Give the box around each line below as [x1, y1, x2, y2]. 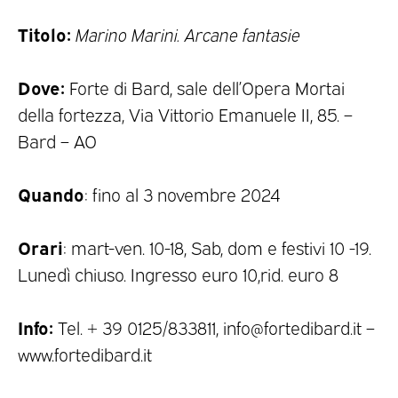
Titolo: [18, 21, 71, 46]
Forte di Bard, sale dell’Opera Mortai [65, 76, 345, 99]
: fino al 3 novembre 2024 [84, 182, 281, 206]
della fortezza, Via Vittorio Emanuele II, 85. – [18, 102, 353, 126]
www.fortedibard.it [18, 342, 152, 366]
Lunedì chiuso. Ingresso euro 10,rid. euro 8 [18, 262, 338, 286]
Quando [18, 181, 84, 206]
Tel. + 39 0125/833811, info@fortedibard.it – [53, 315, 375, 339]
